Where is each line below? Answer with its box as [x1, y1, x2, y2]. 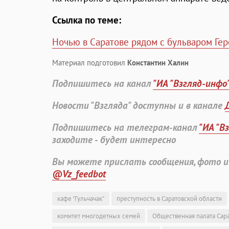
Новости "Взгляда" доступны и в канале [52, 99, 225, 112]
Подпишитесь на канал [52, 77, 153, 90]
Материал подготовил [52, 58, 127, 68]
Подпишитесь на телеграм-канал [52, 121, 199, 134]
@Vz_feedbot [52, 168, 106, 180]
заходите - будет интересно [52, 133, 176, 146]
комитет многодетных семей [57, 212, 140, 221]
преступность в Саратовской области [117, 194, 222, 203]
